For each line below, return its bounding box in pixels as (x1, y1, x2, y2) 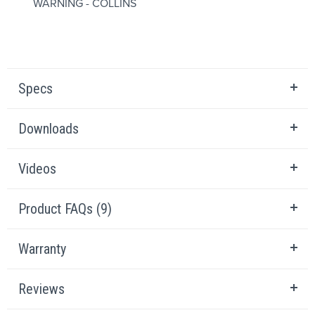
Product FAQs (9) (18, 200, 112, 217)
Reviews (18, 281, 65, 297)
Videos (18, 160, 56, 177)
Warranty (18, 240, 66, 257)
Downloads (18, 120, 79, 137)
